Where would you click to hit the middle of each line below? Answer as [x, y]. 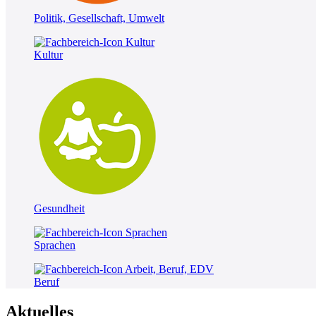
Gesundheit [59, 208]
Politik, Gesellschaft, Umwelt [99, 18]
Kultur [48, 54]
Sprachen [55, 245]
